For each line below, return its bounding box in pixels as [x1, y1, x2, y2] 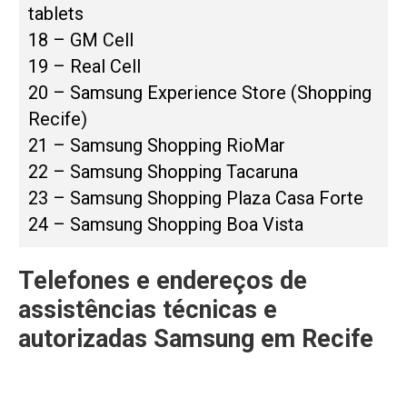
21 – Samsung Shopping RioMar [28, 134, 285, 157]
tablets [28, 3, 84, 25]
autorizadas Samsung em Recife [18, 324, 373, 354]
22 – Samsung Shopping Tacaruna [28, 161, 298, 184]
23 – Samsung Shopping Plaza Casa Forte [28, 187, 363, 210]
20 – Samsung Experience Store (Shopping [28, 82, 372, 104]
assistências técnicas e [18, 295, 277, 325]
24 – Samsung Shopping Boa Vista [28, 213, 303, 236]
